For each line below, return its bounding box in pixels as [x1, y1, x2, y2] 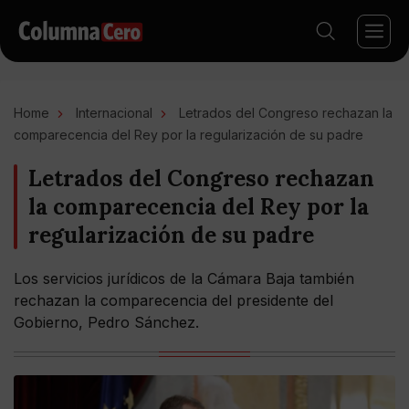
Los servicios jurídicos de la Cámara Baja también [14, 269, 354, 288]
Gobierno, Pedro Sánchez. [14, 313, 199, 331]
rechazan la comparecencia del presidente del [14, 291, 333, 309]
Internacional [76, 105, 152, 121]
